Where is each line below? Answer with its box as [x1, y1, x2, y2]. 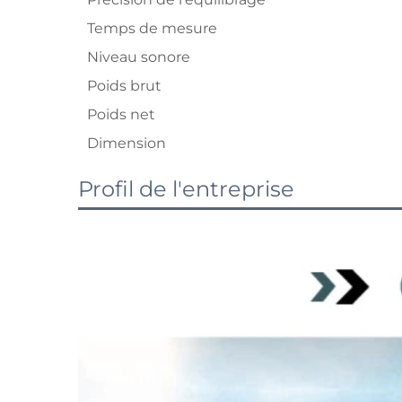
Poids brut [87, 77, 162, 94]
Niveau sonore [87, 48, 190, 66]
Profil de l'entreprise [78, 176, 294, 202]
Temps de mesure [87, 20, 217, 37]
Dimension [87, 135, 166, 152]
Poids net [87, 106, 155, 123]
